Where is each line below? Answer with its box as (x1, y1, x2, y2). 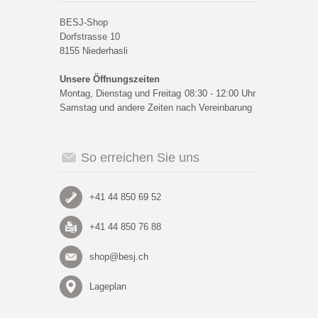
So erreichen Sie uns (81, 150, 199, 165)
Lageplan (89, 281, 126, 292)
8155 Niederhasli (60, 45, 128, 56)
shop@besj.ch (89, 251, 148, 262)
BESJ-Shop (60, 17, 108, 28)
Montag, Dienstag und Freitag (60, 88, 181, 99)
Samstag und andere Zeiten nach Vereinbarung (60, 102, 252, 113)
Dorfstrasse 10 (60, 31, 120, 42)
